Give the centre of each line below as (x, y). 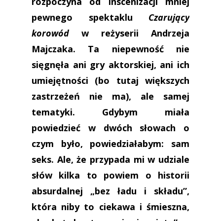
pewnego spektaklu (90, 17)
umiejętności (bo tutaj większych (110, 80)
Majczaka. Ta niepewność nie (110, 49)
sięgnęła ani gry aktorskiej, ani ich (110, 64)
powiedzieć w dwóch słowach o (110, 128)
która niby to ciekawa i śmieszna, (110, 206)
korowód (50, 33)
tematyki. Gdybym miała (110, 112)
